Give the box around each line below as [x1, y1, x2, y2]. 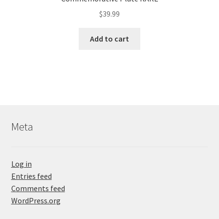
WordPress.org [11, 196, 61, 206]
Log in [11, 159, 32, 169]
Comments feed [11, 183, 65, 194]
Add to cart [90, 34, 129, 44]
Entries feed [11, 171, 52, 181]
